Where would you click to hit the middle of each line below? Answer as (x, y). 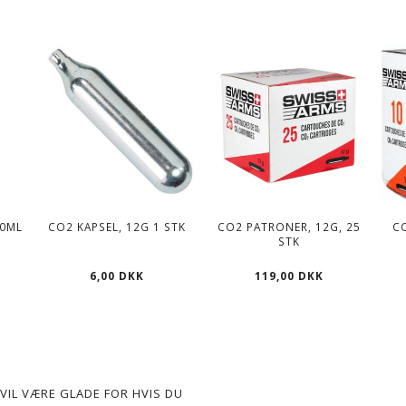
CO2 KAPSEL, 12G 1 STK (117, 226)
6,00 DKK (117, 275)
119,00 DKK (289, 275)
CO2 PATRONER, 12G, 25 (289, 226)
